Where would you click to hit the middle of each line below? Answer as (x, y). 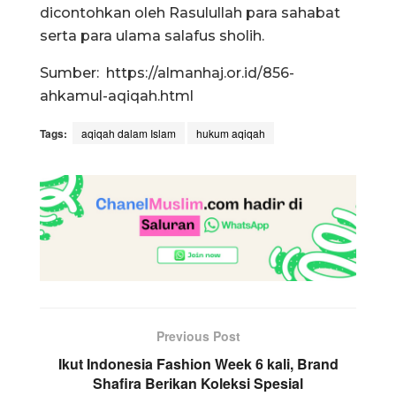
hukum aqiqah (231, 133)
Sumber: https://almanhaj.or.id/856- (167, 73)
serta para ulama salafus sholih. (152, 36)
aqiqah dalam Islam (129, 133)
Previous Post (198, 335)
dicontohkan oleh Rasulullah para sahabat (190, 13)
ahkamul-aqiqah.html (117, 96)
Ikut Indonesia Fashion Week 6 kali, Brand (198, 363)
